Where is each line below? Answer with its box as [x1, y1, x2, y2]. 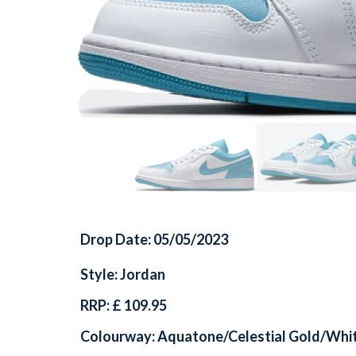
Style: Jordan [80, 265, 165, 283]
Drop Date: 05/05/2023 [80, 230, 228, 248]
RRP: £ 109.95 [80, 296, 167, 314]
